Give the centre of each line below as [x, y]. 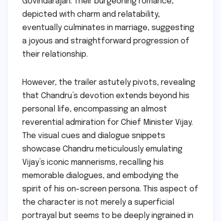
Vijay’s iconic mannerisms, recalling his [93, 163]
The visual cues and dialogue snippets [94, 136]
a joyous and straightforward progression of [106, 41]
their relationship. [55, 55]
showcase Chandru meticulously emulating [102, 149]
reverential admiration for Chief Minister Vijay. [108, 123]
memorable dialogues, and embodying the [100, 176]
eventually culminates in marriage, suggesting [108, 28]
